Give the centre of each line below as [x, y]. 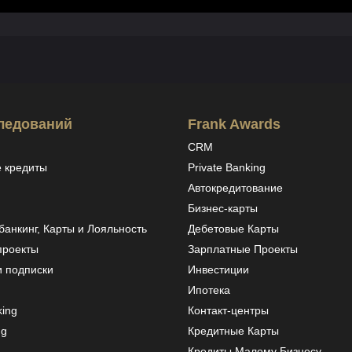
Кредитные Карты [233, 331]
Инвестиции [218, 270]
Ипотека [209, 290]
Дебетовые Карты [233, 229]
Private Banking [227, 168]
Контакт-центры [228, 311]
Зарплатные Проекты [243, 249]
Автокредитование [235, 188]
